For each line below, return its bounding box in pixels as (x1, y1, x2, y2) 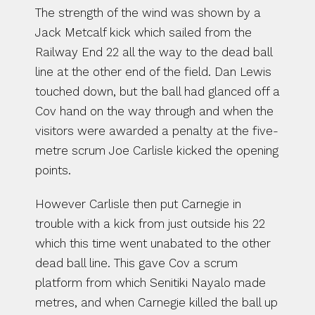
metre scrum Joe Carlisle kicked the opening (35, 143, 278, 157)
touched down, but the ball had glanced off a (35, 84, 280, 98)
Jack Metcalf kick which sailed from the (35, 25, 252, 39)
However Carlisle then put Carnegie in (35, 197, 241, 211)
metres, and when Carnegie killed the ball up (35, 295, 278, 309)
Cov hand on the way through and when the (35, 104, 274, 118)
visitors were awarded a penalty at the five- (35, 124, 278, 138)
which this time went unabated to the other (35, 236, 271, 250)
